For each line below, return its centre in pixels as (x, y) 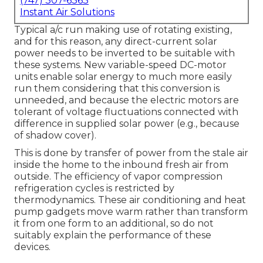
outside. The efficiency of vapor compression (118, 177)
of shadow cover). (55, 136)
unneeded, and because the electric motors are (127, 100)
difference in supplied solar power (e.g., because (127, 124)
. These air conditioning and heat (170, 200)
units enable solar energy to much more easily (123, 77)
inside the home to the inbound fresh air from (121, 165)
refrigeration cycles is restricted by (94, 188)
